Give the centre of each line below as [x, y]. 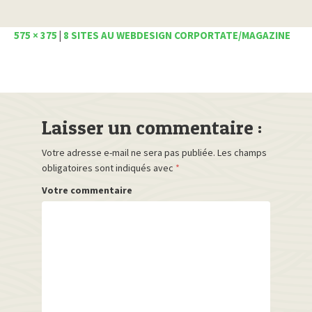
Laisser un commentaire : [152, 128]
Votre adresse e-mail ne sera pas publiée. [128, 153]
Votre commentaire [87, 190]
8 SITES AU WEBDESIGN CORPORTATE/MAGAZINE [177, 36]
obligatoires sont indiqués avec [109, 168]
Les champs [242, 153]
